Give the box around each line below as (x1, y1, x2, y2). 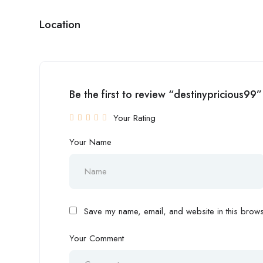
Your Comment (69, 232, 124, 245)
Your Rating (113, 112, 156, 124)
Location (39, 16, 80, 32)
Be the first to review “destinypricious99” (69, 87, 262, 102)
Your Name (69, 136, 112, 149)
